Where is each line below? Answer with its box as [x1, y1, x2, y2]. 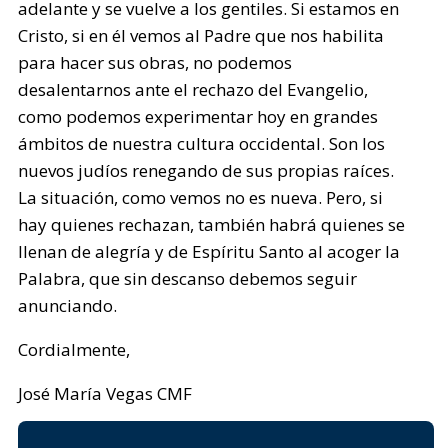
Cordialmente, [18, 338, 131, 361]
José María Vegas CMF [18, 382, 193, 405]
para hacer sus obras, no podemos [18, 51, 293, 74]
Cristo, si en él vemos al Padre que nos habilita [18, 24, 385, 47]
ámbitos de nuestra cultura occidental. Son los [18, 132, 386, 155]
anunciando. [18, 294, 118, 317]
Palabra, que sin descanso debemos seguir [18, 267, 358, 290]
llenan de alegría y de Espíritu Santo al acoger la [18, 240, 401, 263]
